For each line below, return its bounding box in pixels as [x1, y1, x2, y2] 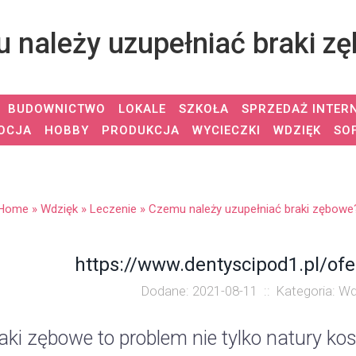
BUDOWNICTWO [7, 102, 106, 116]
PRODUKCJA [102, 123, 180, 137]
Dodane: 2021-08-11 [141, 283, 258, 299]
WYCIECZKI [192, 123, 261, 137]
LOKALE [118, 102, 166, 116]
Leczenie [89, 202, 137, 216]
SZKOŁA [178, 102, 229, 116]
